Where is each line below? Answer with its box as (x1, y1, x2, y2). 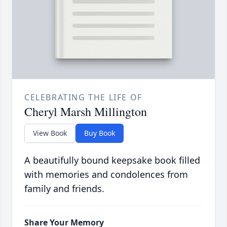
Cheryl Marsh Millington (24, 103, 147, 120)
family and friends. (24, 182, 104, 195)
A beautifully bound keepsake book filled (24, 154, 200, 167)
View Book (33, 128, 67, 138)
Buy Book (84, 128, 115, 138)
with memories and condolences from (24, 168, 188, 181)
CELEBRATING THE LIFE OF (24, 92, 142, 103)
